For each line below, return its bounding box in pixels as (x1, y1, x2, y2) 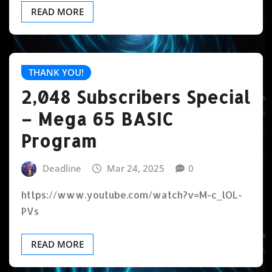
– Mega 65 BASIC (21, 107, 174, 130)
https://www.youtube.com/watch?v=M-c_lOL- (21, 188, 242, 202)
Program (21, 129, 97, 152)
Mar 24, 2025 (107, 161, 165, 174)
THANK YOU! (29, 66, 84, 79)
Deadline (42, 161, 81, 174)
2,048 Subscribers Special (21, 86, 251, 108)
